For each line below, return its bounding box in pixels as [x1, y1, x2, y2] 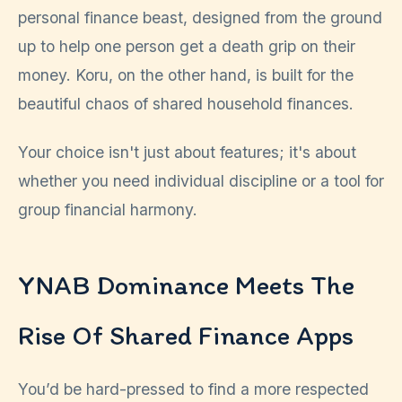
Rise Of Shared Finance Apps [18, 319, 354, 353]
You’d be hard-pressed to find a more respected [18, 380, 369, 399]
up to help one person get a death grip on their [18, 37, 355, 56]
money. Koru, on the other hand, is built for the [18, 66, 354, 84]
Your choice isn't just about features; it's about [18, 143, 356, 162]
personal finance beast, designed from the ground [18, 8, 382, 27]
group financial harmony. [18, 200, 197, 220]
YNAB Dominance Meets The [18, 268, 354, 302]
